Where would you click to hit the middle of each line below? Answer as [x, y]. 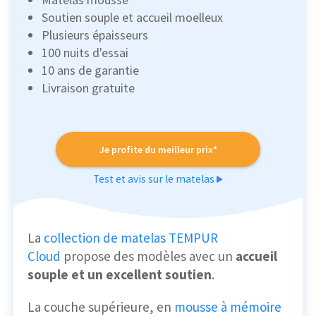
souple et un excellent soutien [120, 275]
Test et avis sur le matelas [155, 179]
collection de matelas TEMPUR [131, 238]
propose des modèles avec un [148, 256]
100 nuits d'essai [85, 53]
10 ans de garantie [90, 71]
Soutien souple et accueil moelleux [132, 18]
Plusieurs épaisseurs [95, 35]
